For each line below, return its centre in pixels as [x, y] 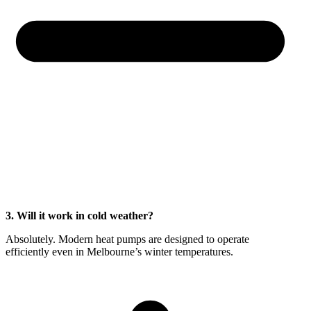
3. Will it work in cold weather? [79, 215]
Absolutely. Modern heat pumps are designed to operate [127, 239]
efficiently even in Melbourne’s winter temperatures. [119, 251]
